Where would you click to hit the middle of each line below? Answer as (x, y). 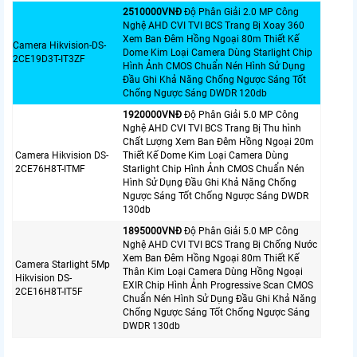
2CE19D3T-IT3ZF (49, 59)
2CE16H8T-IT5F (49, 291)
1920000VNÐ (152, 114)
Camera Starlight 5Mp (63, 264)
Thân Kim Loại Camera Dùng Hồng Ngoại (213, 271)
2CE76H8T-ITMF (50, 169)
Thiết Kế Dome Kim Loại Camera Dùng (206, 155)
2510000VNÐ (152, 12)
